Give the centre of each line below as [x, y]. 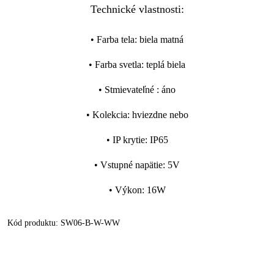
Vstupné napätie [131, 165]
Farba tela [116, 39]
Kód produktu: [34, 223]
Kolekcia [109, 115]
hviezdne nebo [160, 115]
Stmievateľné [131, 90]
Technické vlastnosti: [137, 9]
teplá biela [166, 65]
